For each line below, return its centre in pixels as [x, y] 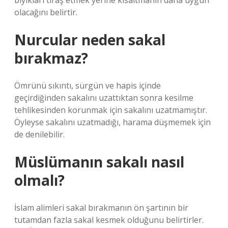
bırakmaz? [51, 58]
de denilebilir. [39, 134]
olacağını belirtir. [46, 12]
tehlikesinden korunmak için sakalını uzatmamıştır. [111, 110]
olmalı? [39, 180]
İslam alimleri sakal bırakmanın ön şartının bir [101, 208]
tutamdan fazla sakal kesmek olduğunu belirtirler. [109, 220]
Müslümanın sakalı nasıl [99, 162]
